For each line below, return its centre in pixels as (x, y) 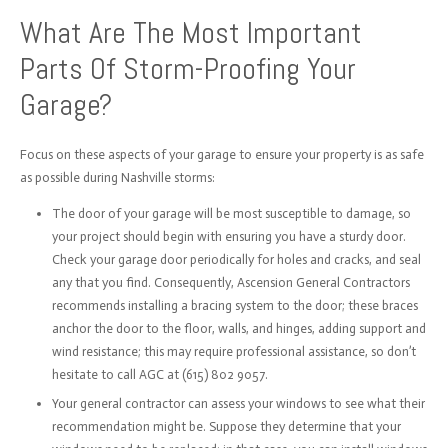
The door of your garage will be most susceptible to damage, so (231, 213)
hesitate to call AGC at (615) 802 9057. (160, 374)
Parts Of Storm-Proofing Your (187, 69)
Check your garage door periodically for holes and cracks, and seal (236, 259)
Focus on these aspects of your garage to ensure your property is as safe (221, 154)
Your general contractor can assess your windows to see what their (238, 403)
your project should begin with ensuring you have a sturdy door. (229, 236)
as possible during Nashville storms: (117, 177)
